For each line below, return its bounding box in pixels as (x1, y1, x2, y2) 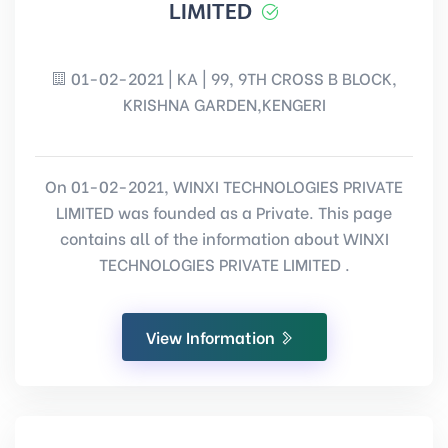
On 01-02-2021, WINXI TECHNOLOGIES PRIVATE (45, 174, 403, 197)
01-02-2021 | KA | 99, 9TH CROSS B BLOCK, (67, 66, 397, 89)
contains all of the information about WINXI (59, 226, 389, 249)
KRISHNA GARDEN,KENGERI (122, 92, 326, 115)
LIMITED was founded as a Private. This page (56, 200, 392, 223)
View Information (145, 325, 279, 348)
